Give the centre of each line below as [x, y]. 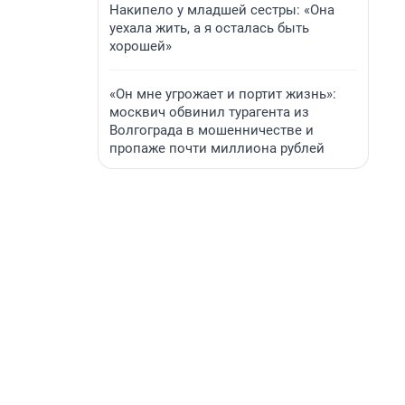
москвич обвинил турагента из [209, 112]
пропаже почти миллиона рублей [217, 148]
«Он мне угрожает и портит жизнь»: [223, 94]
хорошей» [141, 46]
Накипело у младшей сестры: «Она [222, 10]
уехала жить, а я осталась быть [209, 28]
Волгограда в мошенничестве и [212, 130]
